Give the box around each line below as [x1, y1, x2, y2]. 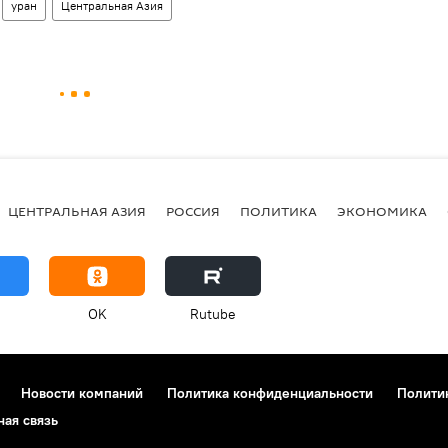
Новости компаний [21, 384, 143, 403]
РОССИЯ [166, 201, 220, 220]
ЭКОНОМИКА [337, 201, 427, 220]
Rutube [190, 305, 236, 324]
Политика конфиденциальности [167, 384, 373, 403]
